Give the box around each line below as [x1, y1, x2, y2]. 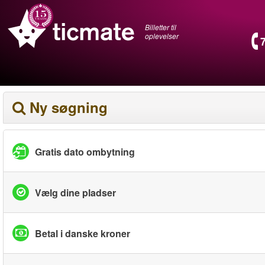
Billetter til [145, 21, 176, 32]
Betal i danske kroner [35, 226, 130, 240]
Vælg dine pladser [35, 185, 116, 199]
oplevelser [145, 30, 179, 41]
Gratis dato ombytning [35, 144, 135, 159]
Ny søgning [30, 97, 108, 117]
